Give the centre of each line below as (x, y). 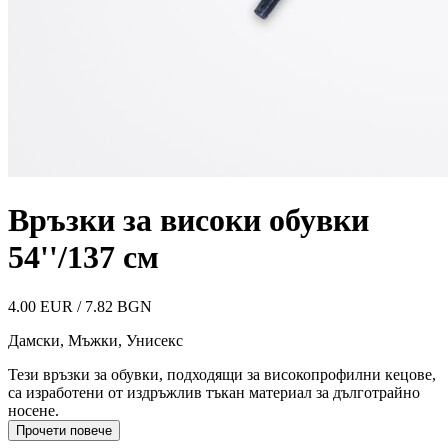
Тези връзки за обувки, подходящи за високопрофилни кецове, (222, 374)
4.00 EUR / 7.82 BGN (80, 306)
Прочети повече (64, 430)
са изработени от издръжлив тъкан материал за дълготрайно (214, 392)
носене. (33, 410)
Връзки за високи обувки (188, 220)
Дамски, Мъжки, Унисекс (95, 340)
